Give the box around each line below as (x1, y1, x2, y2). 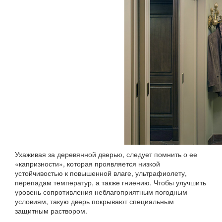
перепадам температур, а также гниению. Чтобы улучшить (15, 177, 206, 187)
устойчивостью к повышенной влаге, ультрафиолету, (15, 168, 187, 178)
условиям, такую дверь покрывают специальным (15, 196, 174, 206)
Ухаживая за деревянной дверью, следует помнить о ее (15, 149, 197, 159)
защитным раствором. (15, 206, 87, 216)
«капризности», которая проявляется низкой (15, 159, 160, 168)
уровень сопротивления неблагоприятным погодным (15, 187, 187, 197)
